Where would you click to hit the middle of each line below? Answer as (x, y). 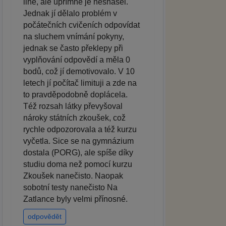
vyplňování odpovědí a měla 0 (77, 60)
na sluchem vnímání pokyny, (74, 37)
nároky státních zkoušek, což (74, 118)
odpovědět (45, 217)
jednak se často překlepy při (73, 48)
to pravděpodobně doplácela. (75, 95)
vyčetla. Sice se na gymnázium (78, 141)
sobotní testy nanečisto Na (70, 188)
